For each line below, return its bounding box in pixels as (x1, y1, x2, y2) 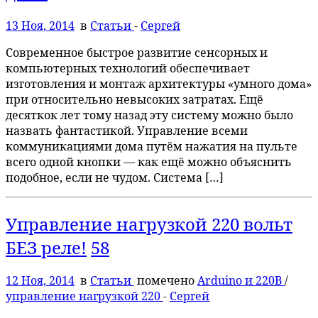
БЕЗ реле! (6, 235, 87, 259)
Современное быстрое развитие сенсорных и (6, 44, 268, 60)
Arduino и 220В (197, 273, 285, 289)
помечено (134, 273, 197, 289)
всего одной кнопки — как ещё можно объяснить (6, 153, 292, 170)
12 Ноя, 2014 (6, 273, 75, 289)
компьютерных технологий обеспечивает (6, 60, 250, 76)
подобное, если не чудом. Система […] (6, 169, 224, 185)
